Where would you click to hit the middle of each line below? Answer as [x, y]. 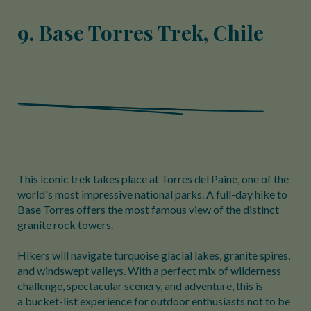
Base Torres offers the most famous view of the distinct [148, 209]
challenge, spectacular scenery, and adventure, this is [140, 286]
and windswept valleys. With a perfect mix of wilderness [149, 270]
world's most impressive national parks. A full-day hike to [152, 194]
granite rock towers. [67, 225]
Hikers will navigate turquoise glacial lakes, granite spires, [154, 255]
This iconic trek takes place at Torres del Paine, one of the [153, 179]
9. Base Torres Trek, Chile [141, 33]
